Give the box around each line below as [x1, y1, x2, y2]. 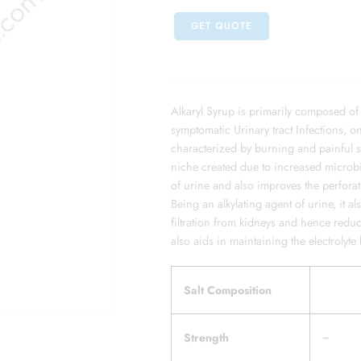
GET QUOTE [191, 19, 252, 34]
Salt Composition [184, 281, 272, 298]
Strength [184, 329, 229, 346]
